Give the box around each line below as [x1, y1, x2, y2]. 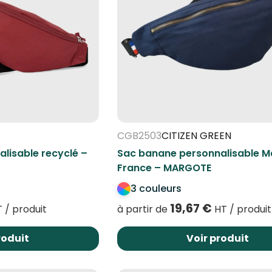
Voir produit [186, 231, 250, 246]
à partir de [117, 202, 170, 217]
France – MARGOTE [117, 161, 211, 175]
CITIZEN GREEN [161, 129, 231, 143]
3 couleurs [130, 182, 182, 196]
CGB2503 [117, 129, 161, 143]
